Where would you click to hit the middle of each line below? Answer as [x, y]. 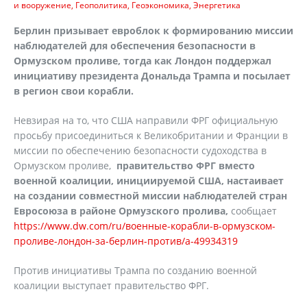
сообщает [253, 211]
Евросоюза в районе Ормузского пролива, [121, 211]
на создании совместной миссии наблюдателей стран [150, 196]
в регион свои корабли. [74, 91]
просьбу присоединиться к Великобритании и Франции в [151, 135]
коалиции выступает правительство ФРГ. [111, 285]
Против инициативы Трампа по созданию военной [135, 270]
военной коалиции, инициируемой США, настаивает [149, 181]
